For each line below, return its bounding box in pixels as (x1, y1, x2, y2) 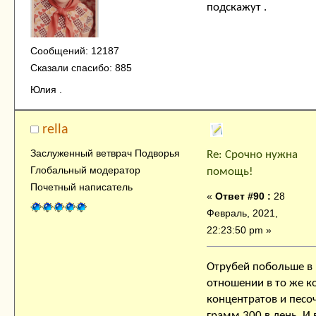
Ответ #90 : (215, 190, 271, 202)
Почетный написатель (30, 181, 133, 193)
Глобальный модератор (30, 164, 140, 176)
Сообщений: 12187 (30, 44, 119, 56)
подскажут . (207, 1, 267, 14)
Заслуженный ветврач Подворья (30, 147, 180, 159)
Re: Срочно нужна (207, 149, 298, 162)
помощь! (207, 166, 253, 178)
